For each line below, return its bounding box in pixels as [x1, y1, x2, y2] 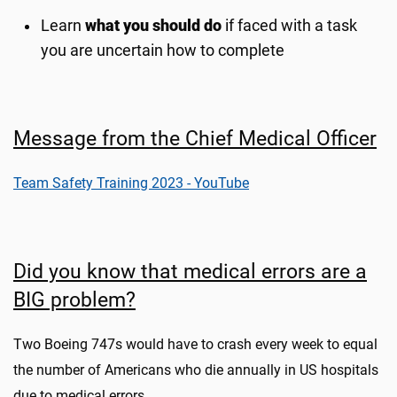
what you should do [85, 17, 226, 35]
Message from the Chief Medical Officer [13, 126, 377, 151]
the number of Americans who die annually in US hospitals [13, 362, 378, 378]
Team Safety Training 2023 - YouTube [13, 175, 249, 191]
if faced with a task [225, 17, 358, 35]
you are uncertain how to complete [41, 42, 285, 59]
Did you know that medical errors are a [13, 259, 367, 284]
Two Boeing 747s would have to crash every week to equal [13, 336, 378, 353]
